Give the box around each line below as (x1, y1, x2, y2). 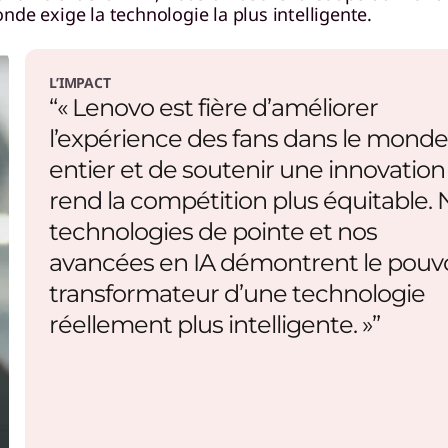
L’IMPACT (49, 73, 111, 92)
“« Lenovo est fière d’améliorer (49, 93, 378, 122)
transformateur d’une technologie (49, 279, 425, 308)
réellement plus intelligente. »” (49, 310, 380, 339)
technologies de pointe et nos (49, 217, 377, 246)
